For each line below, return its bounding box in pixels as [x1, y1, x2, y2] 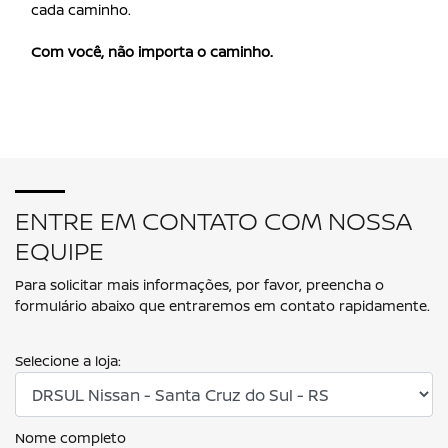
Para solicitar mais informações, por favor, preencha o [15, 275, 384, 294]
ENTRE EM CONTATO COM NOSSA [15, 203, 412, 238]
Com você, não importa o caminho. [31, 42, 273, 61]
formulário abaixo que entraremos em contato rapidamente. [15, 296, 430, 315]
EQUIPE [15, 233, 104, 268]
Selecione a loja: [15, 351, 121, 370]
